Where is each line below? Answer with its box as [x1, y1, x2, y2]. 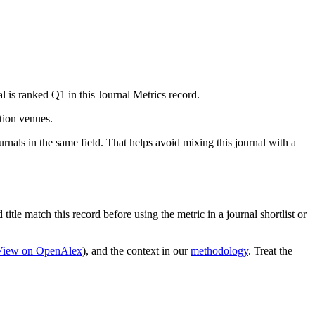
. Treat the [248, 245, 292, 257]
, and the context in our [86, 245, 188, 257]
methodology [191, 245, 248, 257]
